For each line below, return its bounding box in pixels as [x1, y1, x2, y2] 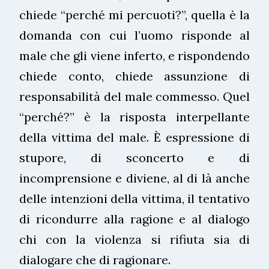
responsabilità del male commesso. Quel [19, 88, 250, 104]
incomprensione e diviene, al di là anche [19, 170, 250, 186]
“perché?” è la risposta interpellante [19, 109, 250, 124]
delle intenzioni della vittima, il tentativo [19, 190, 250, 206]
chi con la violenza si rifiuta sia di [19, 231, 250, 247]
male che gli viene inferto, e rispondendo [19, 47, 250, 63]
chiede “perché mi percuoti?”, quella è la [19, 7, 250, 22]
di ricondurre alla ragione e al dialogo [19, 211, 250, 226]
